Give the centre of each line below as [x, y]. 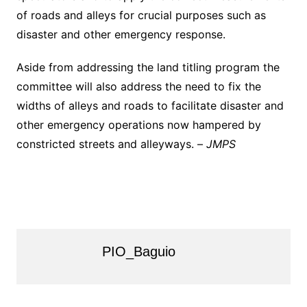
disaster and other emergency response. [121, 35]
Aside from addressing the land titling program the [148, 67]
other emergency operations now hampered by [138, 125]
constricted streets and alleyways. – [111, 144]
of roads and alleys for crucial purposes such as [141, 15]
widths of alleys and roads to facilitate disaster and [150, 106]
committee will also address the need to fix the [138, 87]
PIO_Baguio [138, 252]
